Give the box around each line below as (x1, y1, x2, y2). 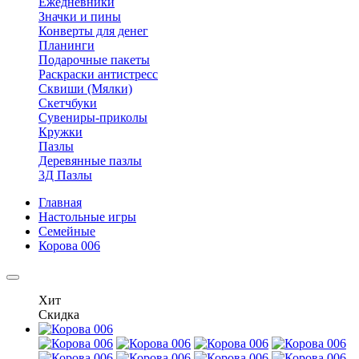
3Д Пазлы (38, 168, 92, 183)
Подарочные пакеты (38, 53, 150, 67)
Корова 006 (38, 239, 100, 253)
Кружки (38, 125, 83, 139)
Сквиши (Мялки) (38, 82, 132, 96)
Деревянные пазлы (38, 154, 142, 168)
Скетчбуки (38, 96, 97, 111)
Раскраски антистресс (38, 67, 158, 82)
